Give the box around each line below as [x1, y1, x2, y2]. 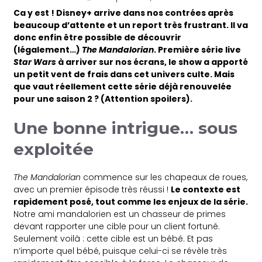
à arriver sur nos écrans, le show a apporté [56, 56, 249, 68]
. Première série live [154, 43, 242, 56]
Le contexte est [171, 183, 241, 195]
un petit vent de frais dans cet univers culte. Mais [13, 68, 235, 80]
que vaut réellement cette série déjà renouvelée [13, 80, 232, 92]
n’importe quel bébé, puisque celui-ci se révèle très [13, 244, 227, 257]
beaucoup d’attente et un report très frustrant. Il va [13, 19, 249, 31]
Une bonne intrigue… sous [13, 118, 238, 138]
